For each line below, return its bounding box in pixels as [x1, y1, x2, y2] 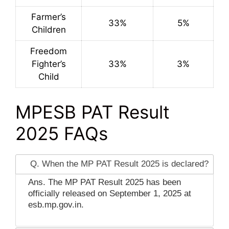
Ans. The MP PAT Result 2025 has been [28, 177, 181, 187]
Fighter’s [31, 59, 66, 69]
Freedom [30, 46, 67, 56]
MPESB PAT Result [15, 101, 170, 123]
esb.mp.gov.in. [28, 199, 84, 210]
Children [31, 25, 66, 35]
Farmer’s [31, 12, 66, 22]
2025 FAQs [15, 122, 108, 144]
